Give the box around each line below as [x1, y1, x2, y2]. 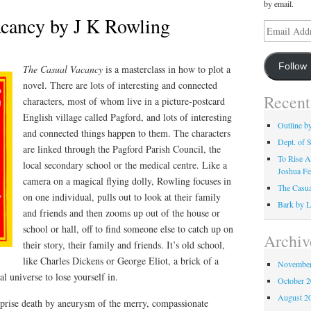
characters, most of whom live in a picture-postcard [23, 94, 225, 108]
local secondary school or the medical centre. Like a [23, 158, 227, 171]
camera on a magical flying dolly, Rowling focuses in [23, 174, 231, 187]
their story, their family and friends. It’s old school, [23, 237, 225, 251]
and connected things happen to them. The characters [23, 126, 230, 140]
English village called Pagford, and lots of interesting [23, 110, 232, 124]
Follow [278, 61, 308, 72]
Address [262, 33, 291, 44]
